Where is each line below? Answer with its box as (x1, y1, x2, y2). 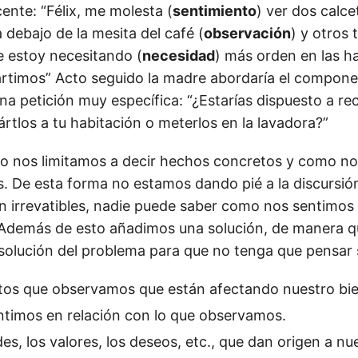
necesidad (142, 47, 215, 64)
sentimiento (173, 2, 257, 19)
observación (204, 25, 291, 42)
